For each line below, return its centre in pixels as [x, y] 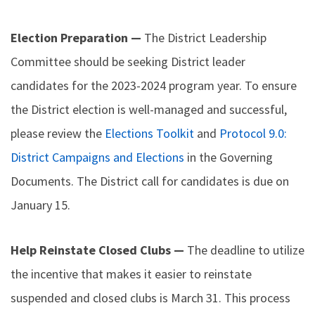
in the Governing [229, 157]
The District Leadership [205, 38]
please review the [58, 133]
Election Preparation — [77, 38]
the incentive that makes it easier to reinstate [131, 274]
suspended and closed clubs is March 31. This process [150, 298]
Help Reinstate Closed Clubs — [99, 250]
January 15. [40, 205]
